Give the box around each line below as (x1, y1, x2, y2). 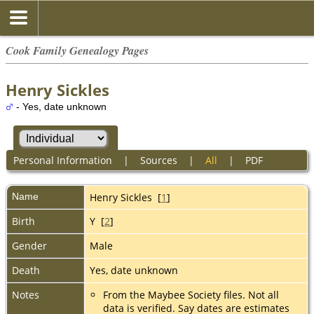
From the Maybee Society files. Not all (103, 287, 279, 301)
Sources (139, 153, 177, 167)
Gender (12, 238, 47, 252)
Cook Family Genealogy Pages (6, 42, 149, 58)
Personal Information (13, 153, 112, 167)
